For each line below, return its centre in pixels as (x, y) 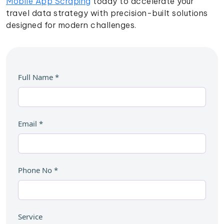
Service (30, 216)
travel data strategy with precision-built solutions (107, 13)
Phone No (35, 170)
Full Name (35, 77)
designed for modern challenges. (71, 25)
